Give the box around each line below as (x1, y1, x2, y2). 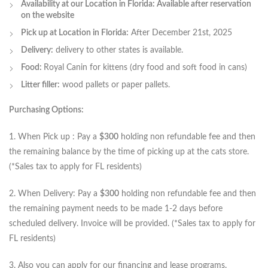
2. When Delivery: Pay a (9, 190, 100, 199)
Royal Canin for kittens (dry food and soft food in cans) (44, 63, 247, 72)
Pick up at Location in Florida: (21, 29, 129, 38)
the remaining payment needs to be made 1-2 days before (9, 205, 223, 214)
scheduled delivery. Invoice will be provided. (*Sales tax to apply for (9, 220, 255, 229)
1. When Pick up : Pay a (9, 133, 99, 142)
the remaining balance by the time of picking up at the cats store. (9, 148, 249, 157)
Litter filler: (21, 81, 60, 90)
